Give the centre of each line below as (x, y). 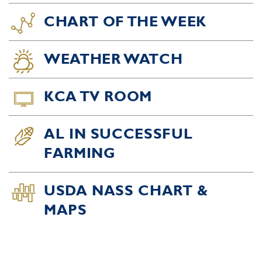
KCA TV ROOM (98, 96)
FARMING (80, 153)
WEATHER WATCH (113, 59)
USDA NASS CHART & (126, 191)
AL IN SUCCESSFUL (118, 134)
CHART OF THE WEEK (125, 22)
